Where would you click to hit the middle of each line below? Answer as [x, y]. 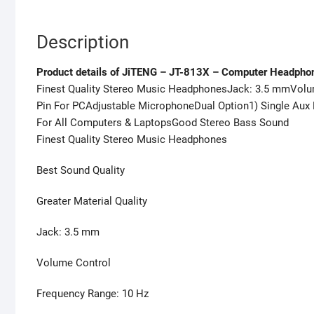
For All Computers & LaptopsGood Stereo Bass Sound [163, 123]
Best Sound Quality [81, 171]
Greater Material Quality [92, 202]
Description [83, 42]
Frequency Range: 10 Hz [93, 294]
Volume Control [74, 263]
